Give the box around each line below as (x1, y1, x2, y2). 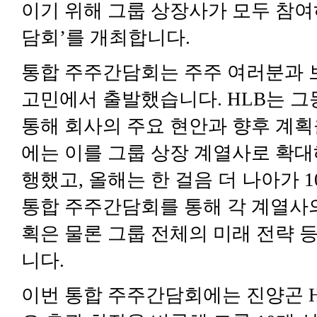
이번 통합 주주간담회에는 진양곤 (21, 284, 304, 306)
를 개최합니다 (66, 27, 185, 49)
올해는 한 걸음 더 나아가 (88, 169, 299, 191)
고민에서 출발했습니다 (21, 88, 217, 110)
